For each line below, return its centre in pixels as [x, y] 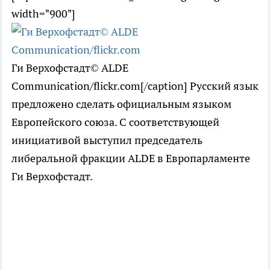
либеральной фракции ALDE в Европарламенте [131, 158]
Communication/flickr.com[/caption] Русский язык [135, 86]
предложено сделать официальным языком [121, 104]
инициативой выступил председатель [107, 140]
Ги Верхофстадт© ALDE [70, 68]
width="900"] [43, 14]
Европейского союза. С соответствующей [115, 122]
